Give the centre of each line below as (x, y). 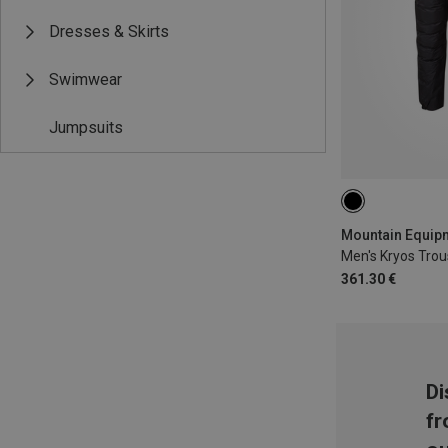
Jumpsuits (86, 127)
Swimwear (85, 79)
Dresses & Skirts (109, 31)
